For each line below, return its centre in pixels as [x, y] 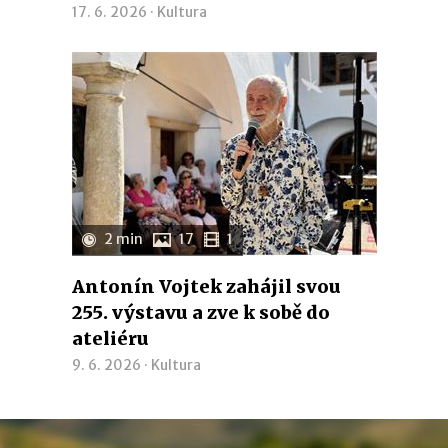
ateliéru [110, 338]
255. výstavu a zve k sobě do [200, 312]
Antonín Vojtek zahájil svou [206, 286]
